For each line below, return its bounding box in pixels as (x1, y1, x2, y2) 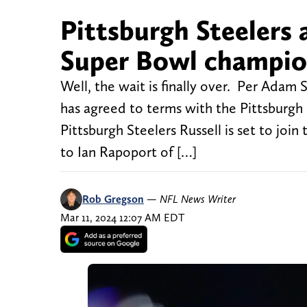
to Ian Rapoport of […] (60, 143, 197, 161)
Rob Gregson (82, 193, 144, 206)
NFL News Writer (160, 193, 236, 206)
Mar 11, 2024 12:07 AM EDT (60, 211, 184, 225)
